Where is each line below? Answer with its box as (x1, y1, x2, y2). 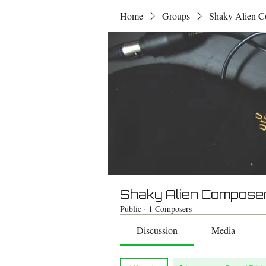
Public (120, 203, 141, 214)
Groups (162, 9, 190, 22)
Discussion (137, 224, 178, 236)
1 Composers (148, 203, 192, 214)
